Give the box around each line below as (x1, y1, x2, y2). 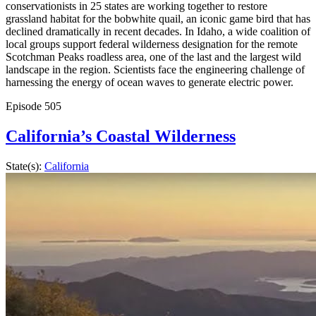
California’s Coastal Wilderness (6, 126, 236, 145)
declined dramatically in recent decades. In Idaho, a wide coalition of (6, 25, 310, 37)
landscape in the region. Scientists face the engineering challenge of (6, 63, 305, 75)
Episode (6, 99, 44, 112)
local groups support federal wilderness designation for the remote (6, 37, 298, 50)
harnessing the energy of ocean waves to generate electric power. (6, 75, 293, 88)
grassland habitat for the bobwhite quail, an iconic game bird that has (6, 12, 310, 25)
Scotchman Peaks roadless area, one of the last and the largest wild (6, 50, 301, 63)
